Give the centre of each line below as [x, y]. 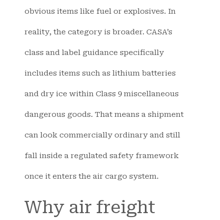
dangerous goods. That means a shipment [104, 114]
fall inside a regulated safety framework [102, 155]
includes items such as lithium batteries [100, 73]
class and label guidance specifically [94, 52]
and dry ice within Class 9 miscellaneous [102, 94]
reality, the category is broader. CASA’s [98, 32]
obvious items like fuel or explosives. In [100, 11]
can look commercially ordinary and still [102, 135]
